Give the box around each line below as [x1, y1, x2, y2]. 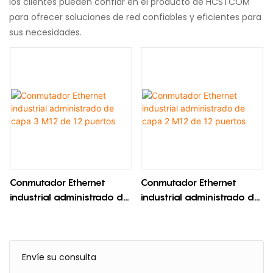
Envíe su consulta [22, 251, 96, 264]
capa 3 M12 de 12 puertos [10, 205, 128, 218]
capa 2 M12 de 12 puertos [140, 205, 259, 218]
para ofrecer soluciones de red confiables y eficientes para [9, 10, 261, 23]
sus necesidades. [9, 26, 82, 38]
